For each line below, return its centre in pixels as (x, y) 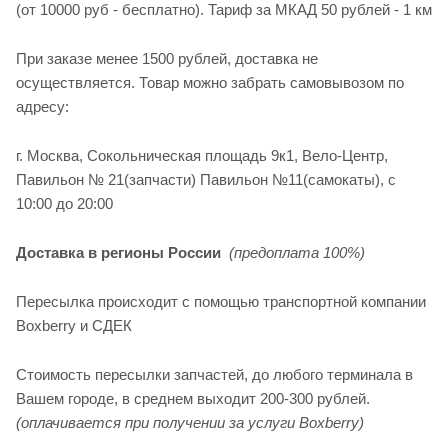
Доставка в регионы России (118, 252)
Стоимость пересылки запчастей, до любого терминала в (214, 374)
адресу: (42, 106)
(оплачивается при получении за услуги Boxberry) (190, 422)
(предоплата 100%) (297, 252)
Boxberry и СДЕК (74, 325)
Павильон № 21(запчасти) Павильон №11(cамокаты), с (206, 179)
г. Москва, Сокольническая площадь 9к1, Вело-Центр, (202, 155)
